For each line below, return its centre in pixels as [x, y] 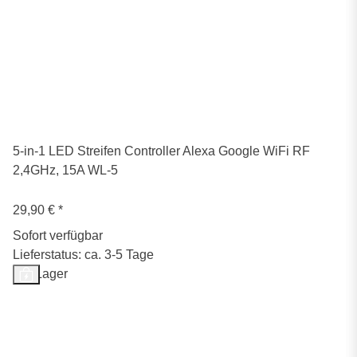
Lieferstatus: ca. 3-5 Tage [83, 255]
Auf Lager [40, 274]
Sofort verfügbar [58, 236]
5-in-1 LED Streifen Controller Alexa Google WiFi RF [161, 151]
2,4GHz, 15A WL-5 [65, 171]
